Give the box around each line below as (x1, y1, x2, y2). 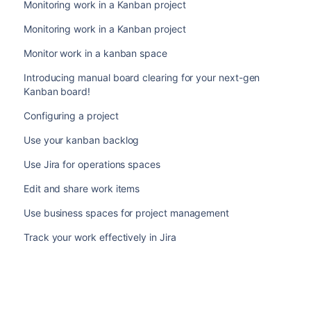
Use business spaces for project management (23, 206, 230, 219)
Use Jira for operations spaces (23, 158, 160, 170)
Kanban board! (23, 85, 91, 97)
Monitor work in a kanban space (23, 47, 167, 59)
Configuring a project (23, 109, 119, 121)
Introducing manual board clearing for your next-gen (23, 71, 260, 83)
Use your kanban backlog (23, 133, 140, 146)
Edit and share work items (23, 182, 140, 194)
